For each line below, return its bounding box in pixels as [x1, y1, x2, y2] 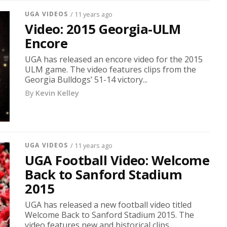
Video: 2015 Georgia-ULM [25, 20, 181, 38]
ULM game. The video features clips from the [25, 63, 197, 75]
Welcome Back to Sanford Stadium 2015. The [25, 209, 195, 221]
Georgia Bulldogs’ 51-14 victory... [25, 73, 148, 85]
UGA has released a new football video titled [25, 199, 192, 211]
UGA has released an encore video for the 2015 [25, 53, 203, 65]
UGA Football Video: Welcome [25, 152, 210, 170]
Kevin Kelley [35, 88, 80, 98]
